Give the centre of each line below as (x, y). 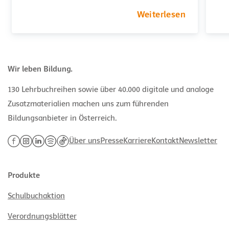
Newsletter (198, 141)
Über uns (85, 141)
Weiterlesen (161, 15)
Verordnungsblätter (42, 216)
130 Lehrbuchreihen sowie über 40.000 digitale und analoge (111, 90)
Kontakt (165, 141)
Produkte (24, 176)
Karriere (137, 141)
